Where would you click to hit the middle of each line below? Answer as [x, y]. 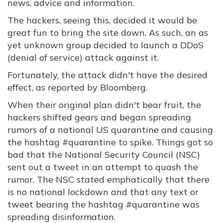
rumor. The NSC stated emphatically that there [109, 179]
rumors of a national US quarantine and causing [110, 130]
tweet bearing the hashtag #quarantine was [104, 204]
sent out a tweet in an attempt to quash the [103, 167]
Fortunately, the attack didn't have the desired [108, 75]
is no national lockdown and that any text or [103, 192]
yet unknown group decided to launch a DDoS [106, 45]
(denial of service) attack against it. [83, 57]
